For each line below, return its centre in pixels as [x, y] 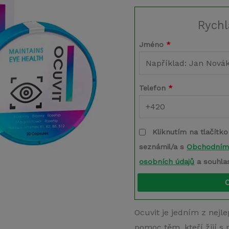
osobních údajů [167, 161]
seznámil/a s [163, 146]
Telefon [154, 88]
